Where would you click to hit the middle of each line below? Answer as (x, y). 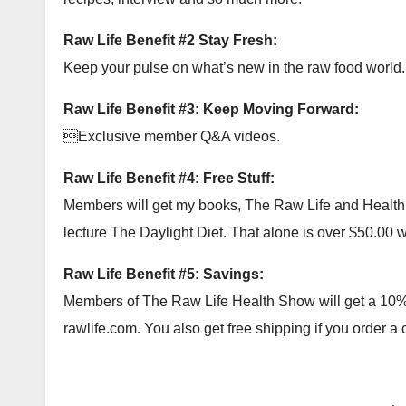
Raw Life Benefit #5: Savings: (164, 274)
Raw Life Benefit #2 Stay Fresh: (170, 40)
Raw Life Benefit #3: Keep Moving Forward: (211, 109)
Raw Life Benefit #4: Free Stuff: (169, 178)
